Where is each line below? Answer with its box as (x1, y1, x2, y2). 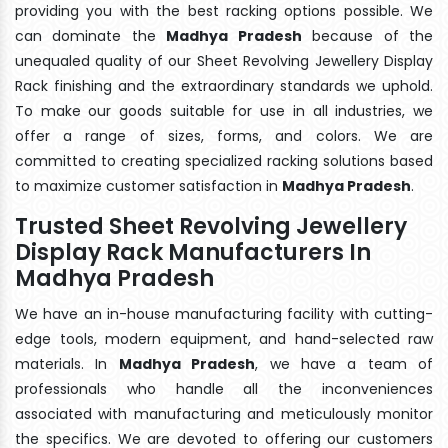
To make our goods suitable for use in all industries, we (15, 100, 433, 121)
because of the (301, 25, 434, 46)
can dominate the (15, 25, 167, 46)
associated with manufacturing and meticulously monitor (15, 403, 433, 424)
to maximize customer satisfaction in (15, 175, 282, 196)
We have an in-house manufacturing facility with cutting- (15, 303, 433, 324)
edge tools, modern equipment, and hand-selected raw (15, 328, 433, 349)
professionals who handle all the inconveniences (15, 378, 433, 399)
